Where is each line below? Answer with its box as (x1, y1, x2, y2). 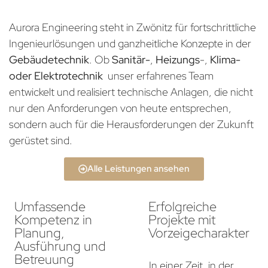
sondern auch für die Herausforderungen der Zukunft (9, 117, 254, 132)
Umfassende (14, 198, 86, 216)
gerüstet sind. (9, 133, 72, 148)
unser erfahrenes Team (103, 69, 214, 83)
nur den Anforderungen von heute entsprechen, (9, 101, 232, 115)
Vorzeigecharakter (148, 224, 249, 242)
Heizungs (156, 53, 200, 67)
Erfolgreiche (148, 198, 217, 216)
